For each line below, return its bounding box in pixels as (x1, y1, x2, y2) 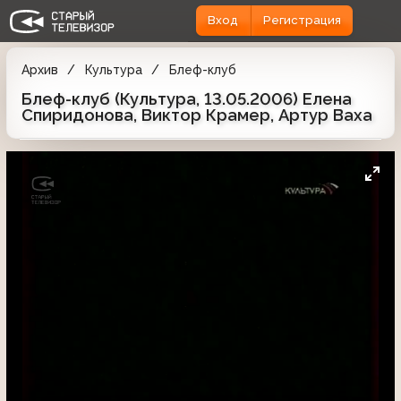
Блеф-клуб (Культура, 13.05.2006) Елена (21, 89, 352, 108)
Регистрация (262, 13, 341, 28)
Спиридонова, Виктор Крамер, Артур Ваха (21, 105, 372, 124)
